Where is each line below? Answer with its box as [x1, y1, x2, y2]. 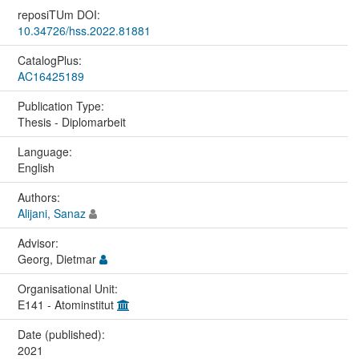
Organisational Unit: [17, 280, 121, 297]
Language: [17, 143, 75, 160]
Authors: [17, 189, 63, 206]
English [17, 159, 54, 176]
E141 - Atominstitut [17, 296, 117, 313]
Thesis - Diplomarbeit [17, 114, 126, 131]
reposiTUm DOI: [17, 6, 103, 23]
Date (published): [17, 326, 108, 343]
